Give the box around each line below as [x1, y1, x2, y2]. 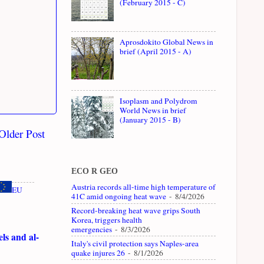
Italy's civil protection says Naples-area [71, 237, 199, 249]
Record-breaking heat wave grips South [71, 204, 200, 216]
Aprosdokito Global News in [120, 37, 214, 48]
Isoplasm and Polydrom [120, 95, 198, 107]
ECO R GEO [71, 166, 118, 176]
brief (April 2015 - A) [120, 46, 192, 57]
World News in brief [120, 105, 187, 116]
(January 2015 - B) [120, 114, 181, 126]
